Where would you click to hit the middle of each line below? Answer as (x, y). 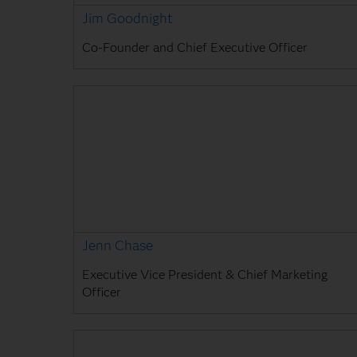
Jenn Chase (118, 245)
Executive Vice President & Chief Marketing (205, 275)
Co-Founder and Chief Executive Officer (195, 47)
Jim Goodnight (127, 18)
